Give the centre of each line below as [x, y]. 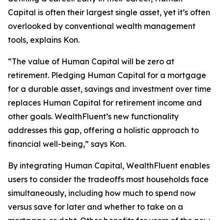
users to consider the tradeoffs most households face [108, 179]
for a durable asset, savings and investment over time [110, 89]
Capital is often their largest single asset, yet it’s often [109, 13]
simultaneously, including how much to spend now [102, 193]
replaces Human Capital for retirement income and [105, 103]
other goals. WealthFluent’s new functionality [93, 117]
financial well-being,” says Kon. [67, 144]
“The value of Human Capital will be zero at [91, 62]
